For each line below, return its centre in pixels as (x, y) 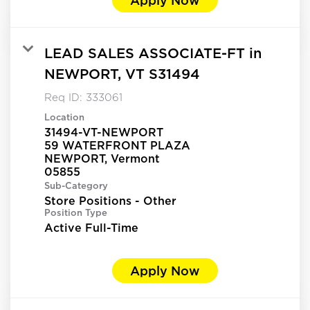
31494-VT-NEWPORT (104, 132)
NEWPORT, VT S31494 (122, 73)
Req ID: (65, 97)
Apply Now (165, 270)
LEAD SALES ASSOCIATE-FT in (153, 53)
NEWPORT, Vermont (102, 158)
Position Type (76, 212)
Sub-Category (76, 185)
